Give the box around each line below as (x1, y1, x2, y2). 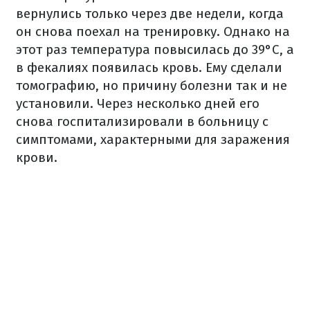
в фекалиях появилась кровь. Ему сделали (16, 60, 282, 75)
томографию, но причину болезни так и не (16, 77, 287, 93)
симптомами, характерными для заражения (16, 131, 290, 147)
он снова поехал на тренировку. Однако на (16, 24, 290, 39)
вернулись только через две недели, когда (16, 6, 284, 21)
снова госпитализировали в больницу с (16, 113, 268, 129)
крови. (16, 149, 57, 165)
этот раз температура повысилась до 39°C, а (16, 42, 294, 57)
